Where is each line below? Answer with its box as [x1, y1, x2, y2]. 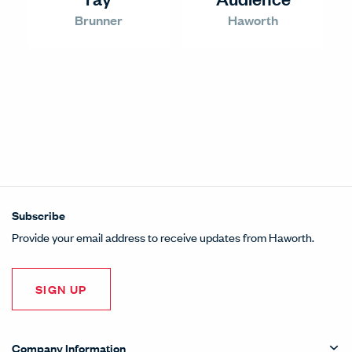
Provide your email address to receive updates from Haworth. [12, 229, 314, 245]
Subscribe [12, 207, 65, 223]
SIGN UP [35, 280, 87, 297]
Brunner [74, 11, 123, 29]
